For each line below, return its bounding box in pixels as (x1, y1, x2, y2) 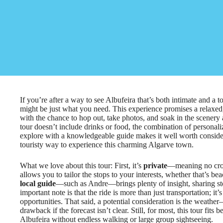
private (143, 161, 167, 170)
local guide (20, 179, 56, 188)
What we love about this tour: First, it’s (20, 161, 143, 170)
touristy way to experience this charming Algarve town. (20, 140, 194, 149)
